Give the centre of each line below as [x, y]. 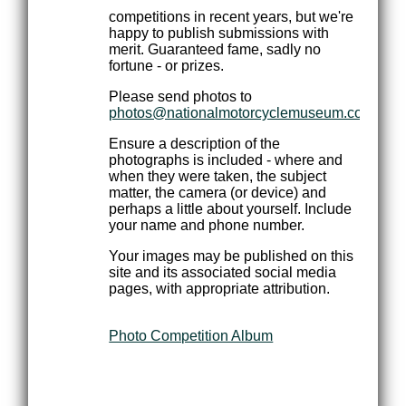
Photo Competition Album [191, 336]
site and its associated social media [223, 272]
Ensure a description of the [195, 144]
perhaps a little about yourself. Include [231, 209]
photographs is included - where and [226, 160]
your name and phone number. [207, 225]
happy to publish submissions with [219, 33]
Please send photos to [181, 97]
